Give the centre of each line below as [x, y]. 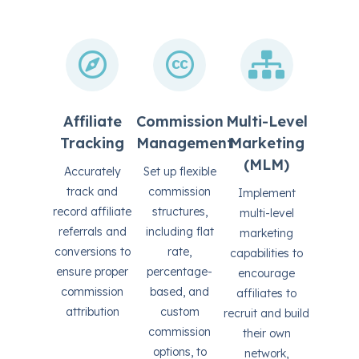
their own [266, 334]
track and [93, 192]
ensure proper [93, 272]
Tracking [93, 143]
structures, [179, 212]
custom [179, 312]
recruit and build [267, 314]
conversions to [92, 252]
